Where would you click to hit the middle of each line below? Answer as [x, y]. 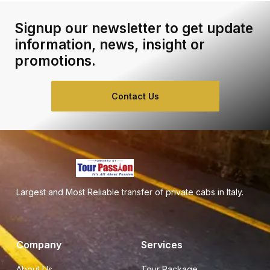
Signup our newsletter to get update [134, 28]
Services [162, 245]
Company [39, 245]
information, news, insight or [110, 44]
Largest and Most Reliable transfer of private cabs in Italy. [130, 192]
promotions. [55, 61]
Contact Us [135, 96]
